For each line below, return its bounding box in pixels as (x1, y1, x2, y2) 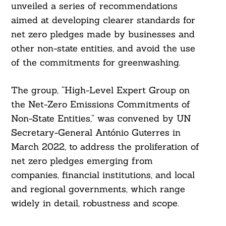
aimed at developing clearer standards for (11, 14, 195, 26)
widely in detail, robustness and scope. (11, 197, 179, 209)
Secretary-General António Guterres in (11, 127, 181, 139)
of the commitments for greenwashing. (11, 56, 181, 69)
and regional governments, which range (11, 183, 185, 195)
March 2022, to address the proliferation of (11, 141, 199, 153)
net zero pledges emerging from (11, 155, 153, 167)
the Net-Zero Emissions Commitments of (11, 98, 190, 110)
